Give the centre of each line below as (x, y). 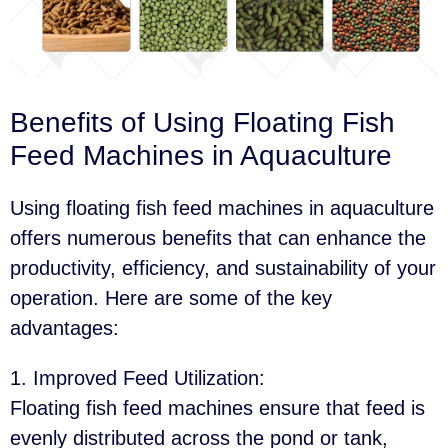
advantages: (64, 327)
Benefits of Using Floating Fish (202, 122)
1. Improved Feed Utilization (134, 377)
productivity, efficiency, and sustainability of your (223, 267)
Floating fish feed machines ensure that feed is (217, 407)
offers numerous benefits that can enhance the (218, 237)
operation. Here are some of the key (171, 297)
